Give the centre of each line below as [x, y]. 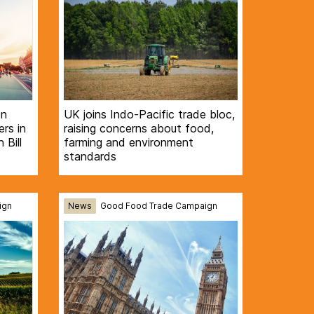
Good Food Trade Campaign [158, 206]
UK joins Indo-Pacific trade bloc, [149, 114]
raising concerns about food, [138, 128]
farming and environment [128, 142]
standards [90, 156]
